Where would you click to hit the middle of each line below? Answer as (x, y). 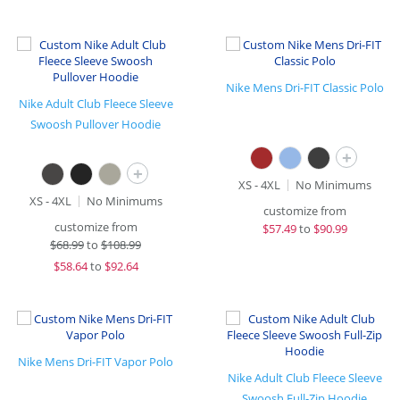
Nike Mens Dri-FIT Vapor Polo (96, 362)
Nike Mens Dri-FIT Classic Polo (304, 87)
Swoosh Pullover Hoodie (96, 124)
